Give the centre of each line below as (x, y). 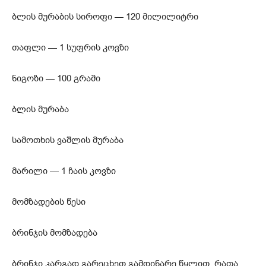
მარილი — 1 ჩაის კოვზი (64, 171)
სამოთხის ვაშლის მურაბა (68, 140)
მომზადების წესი (49, 202)
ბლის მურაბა (40, 109)
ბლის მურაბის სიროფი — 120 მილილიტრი (105, 16)
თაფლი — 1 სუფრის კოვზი (70, 47)
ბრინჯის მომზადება (55, 232)
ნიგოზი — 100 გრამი (56, 78)
